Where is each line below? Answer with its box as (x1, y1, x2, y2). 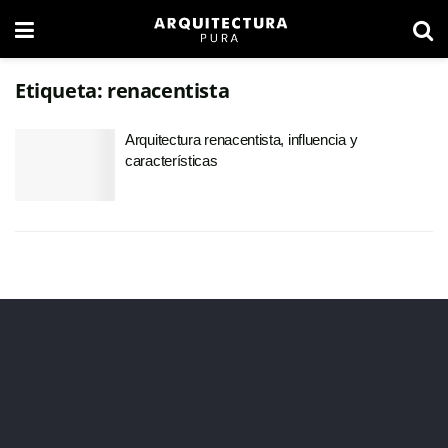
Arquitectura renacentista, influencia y (125, 131, 358, 148)
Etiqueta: (15, 77, 107, 104)
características (125, 152, 218, 169)
